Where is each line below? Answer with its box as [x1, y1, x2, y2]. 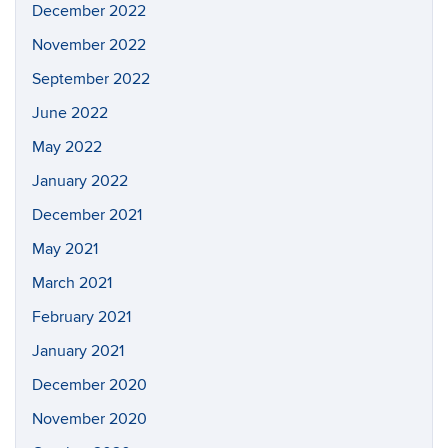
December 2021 [32, 205, 142, 225]
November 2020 [32, 409, 147, 429]
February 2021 [32, 307, 131, 327]
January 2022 [32, 171, 128, 191]
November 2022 [32, 35, 146, 55]
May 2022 [32, 137, 102, 157]
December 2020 [32, 375, 147, 395]
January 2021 [32, 341, 124, 361]
